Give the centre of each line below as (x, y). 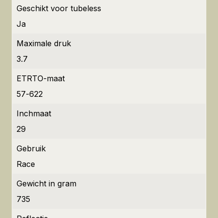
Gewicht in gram (46, 183)
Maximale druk (44, 43)
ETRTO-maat (41, 78)
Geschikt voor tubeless (59, 8)
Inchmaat (34, 113)
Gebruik (31, 148)
